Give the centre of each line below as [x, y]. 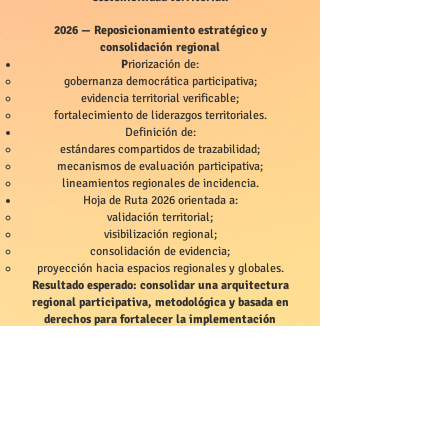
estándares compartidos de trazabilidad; [160, 149]
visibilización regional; [160, 234]
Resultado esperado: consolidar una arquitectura [160, 285]
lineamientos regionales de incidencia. [160, 183]
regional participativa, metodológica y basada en [160, 302]
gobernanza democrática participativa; [160, 81]
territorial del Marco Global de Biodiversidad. [160, 336]
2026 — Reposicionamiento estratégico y [160, 30]
